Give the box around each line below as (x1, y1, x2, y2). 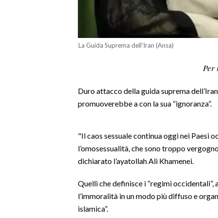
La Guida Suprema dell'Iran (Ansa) (78, 41, 174, 49)
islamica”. (78, 203, 108, 213)
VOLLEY (10, 145, 33, 152)
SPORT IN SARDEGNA (10, 47, 76, 55)
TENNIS (10, 174, 32, 182)
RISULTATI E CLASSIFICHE (10, 86, 84, 94)
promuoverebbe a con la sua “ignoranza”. (78, 98, 212, 108)
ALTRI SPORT (10, 188, 49, 196)
